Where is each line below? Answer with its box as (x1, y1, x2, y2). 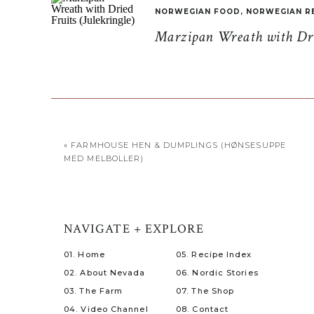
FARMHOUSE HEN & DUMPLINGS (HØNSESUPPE (71, 140, 286, 150)
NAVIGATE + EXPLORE (64, 221, 205, 237)
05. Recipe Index (176, 250, 252, 259)
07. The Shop (176, 286, 235, 296)
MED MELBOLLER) (64, 153, 144, 163)
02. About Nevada (64, 268, 146, 278)
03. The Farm (64, 286, 123, 296)
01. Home (64, 250, 105, 259)
